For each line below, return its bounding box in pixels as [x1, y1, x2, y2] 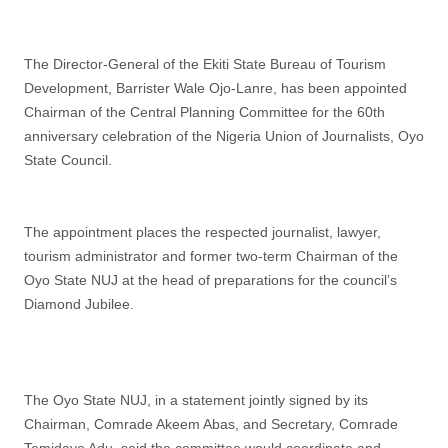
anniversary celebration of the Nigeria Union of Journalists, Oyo [24, 128, 424, 144]
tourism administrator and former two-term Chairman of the [24, 248, 398, 264]
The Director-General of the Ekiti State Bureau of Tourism [24, 56, 386, 72]
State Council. [24, 152, 112, 168]
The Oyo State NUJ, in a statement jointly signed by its [24, 392, 368, 408]
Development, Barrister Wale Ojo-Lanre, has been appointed [24, 80, 407, 96]
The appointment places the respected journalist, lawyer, [24, 224, 381, 240]
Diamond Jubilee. [24, 296, 134, 312]
